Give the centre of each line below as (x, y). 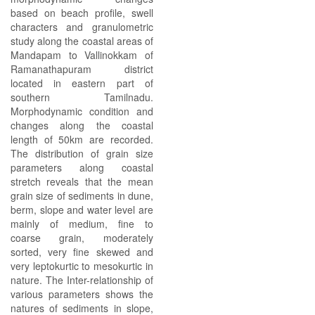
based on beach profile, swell (82, 13)
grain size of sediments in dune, (82, 195)
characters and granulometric (82, 27)
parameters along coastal (82, 167)
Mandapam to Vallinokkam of (82, 55)
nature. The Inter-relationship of (82, 280)
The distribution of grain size (82, 153)
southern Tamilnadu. (82, 97)
